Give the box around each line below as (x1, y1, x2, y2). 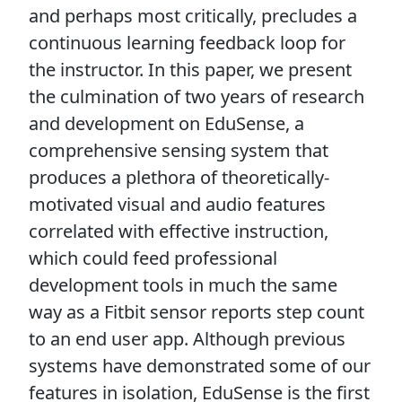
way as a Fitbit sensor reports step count (29, 300, 364, 325)
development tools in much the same (29, 273, 337, 298)
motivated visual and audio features (29, 192, 326, 217)
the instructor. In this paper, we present (29, 57, 352, 83)
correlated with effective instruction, (29, 219, 328, 244)
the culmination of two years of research (29, 84, 364, 109)
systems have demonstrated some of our (29, 354, 371, 379)
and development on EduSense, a (29, 111, 304, 136)
